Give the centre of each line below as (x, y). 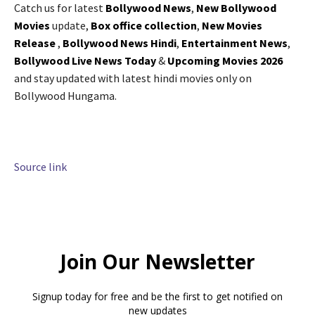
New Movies (232, 26)
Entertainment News (234, 43)
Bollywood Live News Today (85, 61)
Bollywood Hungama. (65, 96)
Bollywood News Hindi (120, 43)
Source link (40, 167)
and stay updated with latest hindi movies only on (133, 78)
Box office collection (144, 26)
